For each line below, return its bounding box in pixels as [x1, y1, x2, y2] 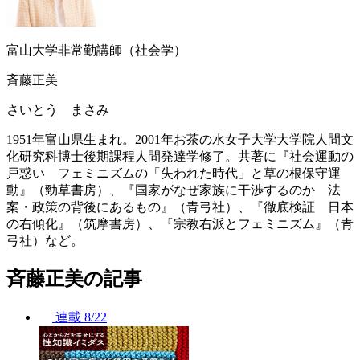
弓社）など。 [6, 233, 84, 247]
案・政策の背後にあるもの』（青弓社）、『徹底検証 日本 [6, 199, 354, 214]
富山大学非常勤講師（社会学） [6, 43, 186, 57]
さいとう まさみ [6, 102, 109, 117]
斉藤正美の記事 [6, 268, 142, 289]
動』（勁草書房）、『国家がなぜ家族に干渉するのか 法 [6, 182, 341, 197]
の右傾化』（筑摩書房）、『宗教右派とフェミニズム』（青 [6, 216, 354, 231]
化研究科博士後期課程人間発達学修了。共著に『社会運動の [6, 149, 354, 163]
